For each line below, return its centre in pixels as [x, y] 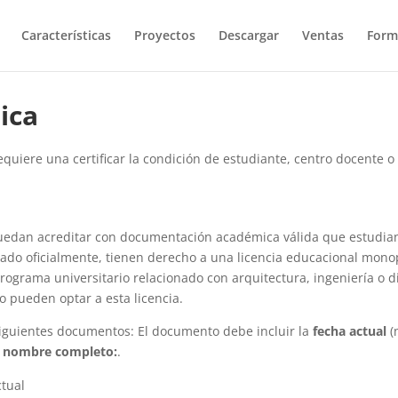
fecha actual [350, 331]
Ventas [322, 35]
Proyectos [164, 35]
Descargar [248, 35]
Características [66, 35]
